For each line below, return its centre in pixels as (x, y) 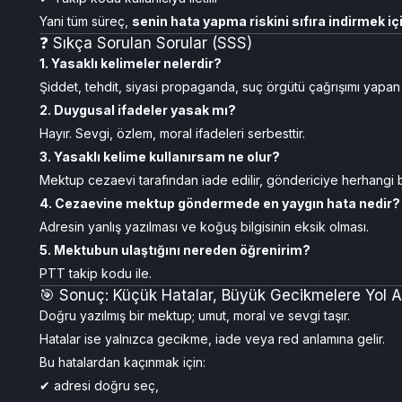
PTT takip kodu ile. (96, 273)
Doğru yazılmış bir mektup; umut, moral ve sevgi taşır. (195, 315)
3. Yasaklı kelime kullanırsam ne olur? (160, 157)
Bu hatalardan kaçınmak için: (122, 362)
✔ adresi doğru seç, (99, 385)
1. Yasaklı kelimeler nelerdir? (131, 63)
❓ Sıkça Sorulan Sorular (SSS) (146, 43)
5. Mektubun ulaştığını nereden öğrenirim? (175, 250)
